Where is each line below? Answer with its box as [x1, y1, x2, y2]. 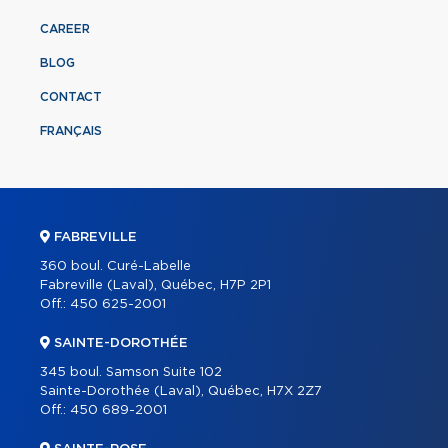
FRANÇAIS [40, 124, 102, 137]
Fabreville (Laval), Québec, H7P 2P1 [40, 278, 271, 292]
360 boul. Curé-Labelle [40, 259, 191, 273]
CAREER [40, 22, 90, 35]
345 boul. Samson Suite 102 [40, 365, 222, 379]
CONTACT [40, 90, 102, 103]
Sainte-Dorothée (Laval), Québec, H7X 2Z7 [40, 384, 322, 398]
